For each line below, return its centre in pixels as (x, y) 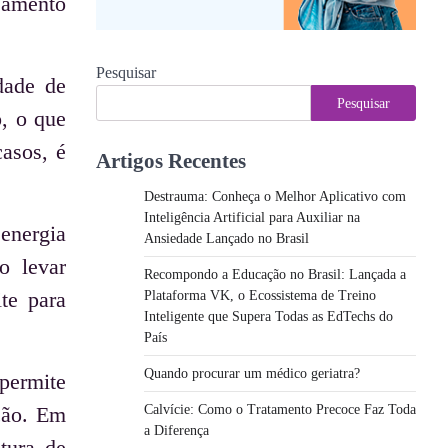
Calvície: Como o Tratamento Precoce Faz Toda (280, 409)
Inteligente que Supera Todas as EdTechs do (268, 316)
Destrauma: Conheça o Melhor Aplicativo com (275, 196)
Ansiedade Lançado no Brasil (226, 238)
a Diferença (176, 430)
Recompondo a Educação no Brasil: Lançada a (275, 274)
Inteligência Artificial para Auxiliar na (252, 217)
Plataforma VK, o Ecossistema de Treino (260, 295)
